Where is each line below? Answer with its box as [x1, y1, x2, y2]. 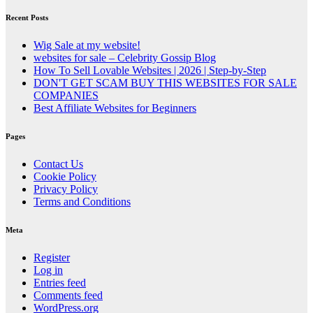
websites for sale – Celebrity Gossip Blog [34, 52, 216, 64]
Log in [34, 264, 63, 277]
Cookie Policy [34, 170, 96, 183]
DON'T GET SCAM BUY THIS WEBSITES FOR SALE [34, 77, 297, 89]
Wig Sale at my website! [34, 39, 140, 52]
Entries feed [34, 277, 86, 289]
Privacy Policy [34, 183, 98, 196]
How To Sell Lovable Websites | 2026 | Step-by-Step [34, 64, 266, 77]
